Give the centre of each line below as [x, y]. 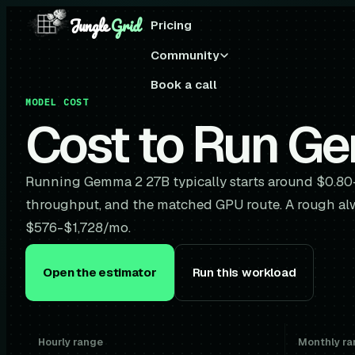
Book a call [183, 84]
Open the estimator [100, 272]
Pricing [171, 25]
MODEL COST [57, 102]
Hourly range [71, 342]
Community [185, 55]
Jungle [91, 25]
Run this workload [244, 272]
